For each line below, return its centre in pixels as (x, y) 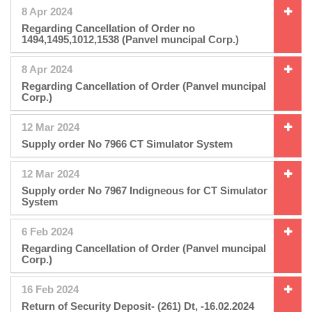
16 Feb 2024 (50, 289)
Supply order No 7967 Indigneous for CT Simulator (145, 190)
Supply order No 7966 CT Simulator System (127, 143)
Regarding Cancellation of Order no (108, 28)
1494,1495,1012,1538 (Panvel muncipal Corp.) (130, 39)
